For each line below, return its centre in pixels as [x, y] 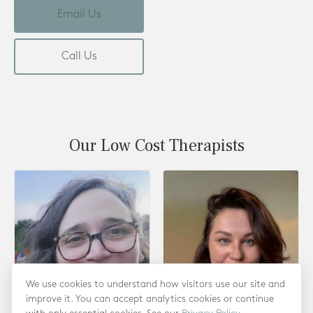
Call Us [79, 56]
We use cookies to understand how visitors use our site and [155, 284]
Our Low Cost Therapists [156, 145]
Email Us [79, 14]
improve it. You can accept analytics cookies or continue [150, 299]
